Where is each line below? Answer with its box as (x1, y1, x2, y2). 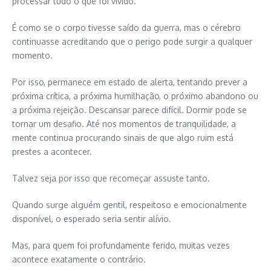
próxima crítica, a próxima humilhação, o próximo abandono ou (12, 90, 258, 101)
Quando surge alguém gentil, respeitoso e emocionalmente (12, 199, 247, 210)
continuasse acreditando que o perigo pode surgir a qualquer (12, 36, 252, 47)
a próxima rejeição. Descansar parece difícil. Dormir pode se (12, 104, 247, 115)
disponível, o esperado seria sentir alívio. (12, 213, 171, 224)
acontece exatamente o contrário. (12, 253, 146, 264)
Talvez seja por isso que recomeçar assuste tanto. (12, 172, 210, 183)
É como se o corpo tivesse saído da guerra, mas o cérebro (12, 22, 241, 33)
